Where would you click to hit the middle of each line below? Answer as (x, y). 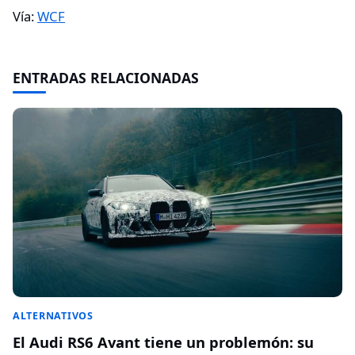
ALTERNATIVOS (53, 316)
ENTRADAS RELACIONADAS (106, 77)
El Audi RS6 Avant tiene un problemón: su (163, 342)
